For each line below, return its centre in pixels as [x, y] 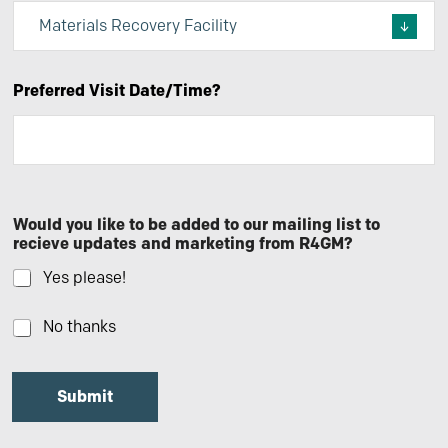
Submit [85, 396]
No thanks [79, 327]
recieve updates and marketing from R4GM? [183, 244]
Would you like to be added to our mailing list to [196, 225]
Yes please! [84, 278]
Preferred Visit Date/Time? [117, 91]
